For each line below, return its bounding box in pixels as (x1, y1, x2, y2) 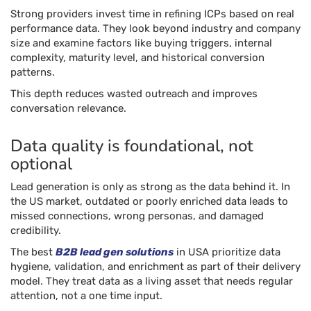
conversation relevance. (10, 102, 126, 115)
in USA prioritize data (174, 246, 280, 258)
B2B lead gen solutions (56, 246, 174, 258)
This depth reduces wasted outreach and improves (10, 87, 258, 100)
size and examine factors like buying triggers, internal (10, 37, 272, 49)
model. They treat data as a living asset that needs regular (10, 275, 293, 287)
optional (10, 153, 72, 175)
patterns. (10, 66, 55, 78)
